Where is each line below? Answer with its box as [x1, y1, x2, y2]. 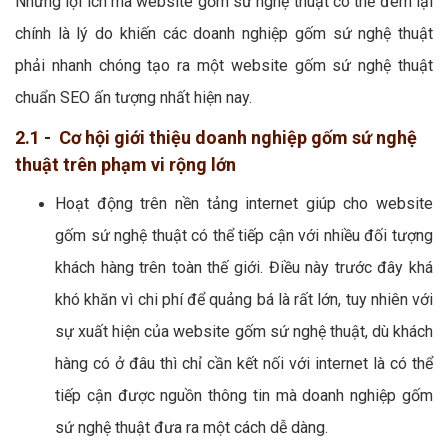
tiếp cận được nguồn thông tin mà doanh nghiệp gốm [55, 385, 433, 405]
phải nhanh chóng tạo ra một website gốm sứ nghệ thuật [15, 55, 433, 75]
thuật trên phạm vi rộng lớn [15, 153, 236, 175]
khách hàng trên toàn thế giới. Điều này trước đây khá [55, 257, 433, 277]
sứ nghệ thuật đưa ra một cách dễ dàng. [55, 417, 328, 437]
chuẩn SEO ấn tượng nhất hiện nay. [15, 87, 252, 107]
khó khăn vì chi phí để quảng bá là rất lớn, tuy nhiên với [55, 289, 433, 309]
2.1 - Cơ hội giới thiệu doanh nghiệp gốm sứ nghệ [15, 126, 417, 148]
